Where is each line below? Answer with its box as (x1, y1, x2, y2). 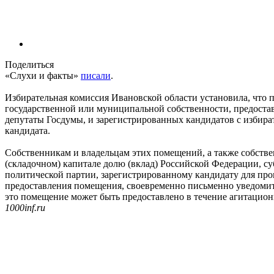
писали (81, 70, 111, 81)
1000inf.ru (5, 202, 45, 213)
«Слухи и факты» (5, 70, 81, 81)
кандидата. (5, 125, 50, 136)
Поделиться (5, 59, 54, 70)
